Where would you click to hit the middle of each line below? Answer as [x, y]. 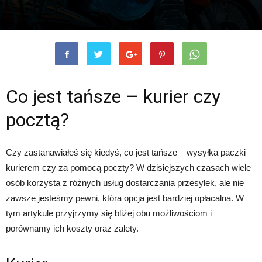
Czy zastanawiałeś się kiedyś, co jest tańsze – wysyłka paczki [126, 153]
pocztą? [37, 120]
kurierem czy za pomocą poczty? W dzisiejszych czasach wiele [128, 168]
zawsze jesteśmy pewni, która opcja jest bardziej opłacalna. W [125, 198]
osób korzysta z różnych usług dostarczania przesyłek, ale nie [125, 183]
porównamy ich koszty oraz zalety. [72, 229]
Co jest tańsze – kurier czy [113, 97]
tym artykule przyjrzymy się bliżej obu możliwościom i [109, 213]
